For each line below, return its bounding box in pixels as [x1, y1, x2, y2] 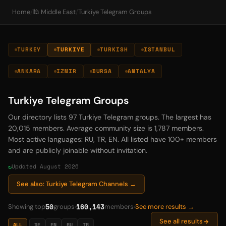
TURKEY [17, 45, 41, 53]
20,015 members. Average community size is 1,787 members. [8, 124, 204, 133]
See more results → [135, 202, 194, 211]
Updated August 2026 [12, 162, 79, 171]
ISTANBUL [143, 45, 176, 53]
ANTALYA [128, 67, 156, 75]
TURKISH [100, 45, 128, 53]
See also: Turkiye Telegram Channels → [17, 180, 136, 188]
